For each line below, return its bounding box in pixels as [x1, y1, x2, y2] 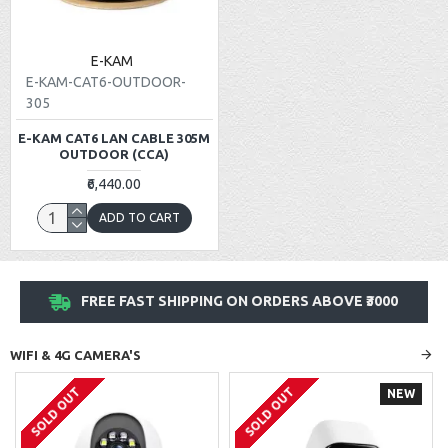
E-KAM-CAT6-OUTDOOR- [26, 73, 186, 90]
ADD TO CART [98, 210, 180, 224]
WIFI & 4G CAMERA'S [10, 347, 141, 362]
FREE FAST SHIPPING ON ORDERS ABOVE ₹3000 [81, 292, 399, 309]
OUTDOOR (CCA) [59, 146, 170, 161]
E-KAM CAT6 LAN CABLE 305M [18, 130, 211, 145]
